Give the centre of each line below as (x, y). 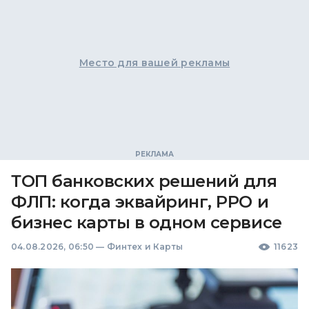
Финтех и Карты (145, 247)
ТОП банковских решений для (144, 181)
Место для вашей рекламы (154, 63)
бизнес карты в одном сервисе (147, 222)
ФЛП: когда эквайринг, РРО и (140, 202)
